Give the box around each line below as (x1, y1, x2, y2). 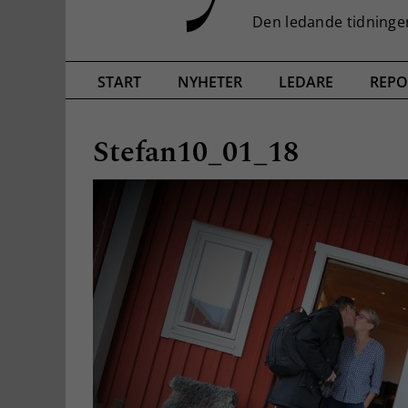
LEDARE (279, 72, 333, 93)
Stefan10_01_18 (93, 129, 299, 175)
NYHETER (178, 72, 242, 93)
